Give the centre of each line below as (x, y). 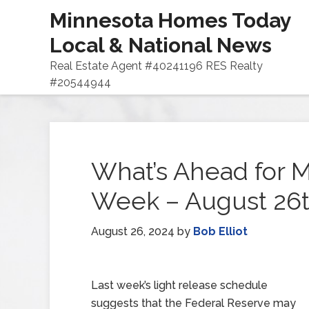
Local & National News (161, 45)
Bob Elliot (220, 231)
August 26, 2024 (133, 231)
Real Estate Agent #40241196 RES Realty (156, 66)
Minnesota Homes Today (170, 20)
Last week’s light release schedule (179, 285)
